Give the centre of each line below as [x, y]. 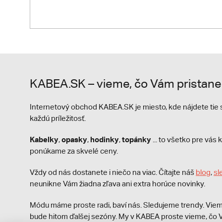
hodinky [105, 139]
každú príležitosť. [58, 118]
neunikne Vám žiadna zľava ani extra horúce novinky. [117, 183]
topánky [137, 139]
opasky [74, 139]
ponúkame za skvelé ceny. [74, 151]
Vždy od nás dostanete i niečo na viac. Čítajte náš [113, 172]
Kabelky [44, 139]
